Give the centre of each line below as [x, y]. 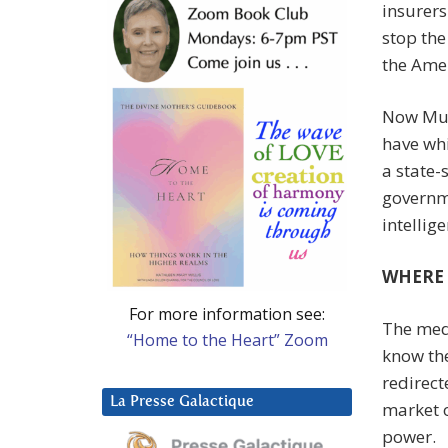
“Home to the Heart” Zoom [227, 339]
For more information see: [227, 313]
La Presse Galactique [182, 401]
